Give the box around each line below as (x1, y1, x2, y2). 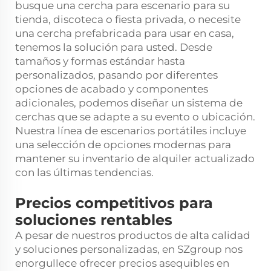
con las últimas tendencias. (15, 166, 154, 178)
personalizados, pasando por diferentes (15, 68, 218, 81)
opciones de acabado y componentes (15, 82, 208, 95)
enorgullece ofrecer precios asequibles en (15, 256, 229, 269)
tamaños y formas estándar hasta (15, 54, 185, 67)
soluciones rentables (15, 211, 172, 229)
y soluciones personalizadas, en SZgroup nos (15, 243, 243, 255)
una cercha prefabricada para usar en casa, (15, 27, 234, 39)
